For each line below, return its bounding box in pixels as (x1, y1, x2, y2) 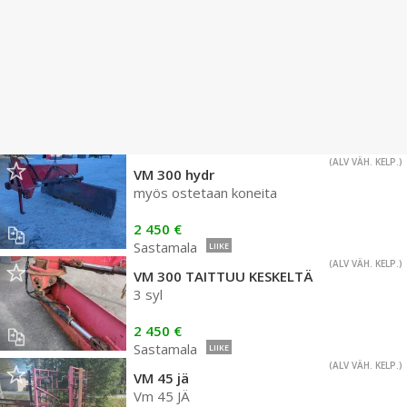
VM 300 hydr (134, 165, 214, 184)
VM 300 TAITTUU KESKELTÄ (134, 267, 313, 285)
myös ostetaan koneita (134, 184, 277, 202)
